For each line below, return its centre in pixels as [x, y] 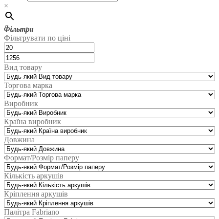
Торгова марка [28, 86]
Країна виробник [33, 122]
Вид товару [23, 67]
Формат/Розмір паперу [42, 158]
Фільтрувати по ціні [37, 38]
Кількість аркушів [34, 176]
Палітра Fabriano [32, 212]
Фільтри [19, 29]
